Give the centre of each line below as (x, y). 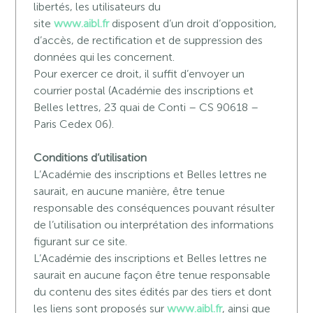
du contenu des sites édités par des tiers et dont (153, 292)
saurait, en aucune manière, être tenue (130, 191)
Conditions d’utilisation (90, 158)
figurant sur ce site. (81, 241)
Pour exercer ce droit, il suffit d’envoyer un (139, 74)
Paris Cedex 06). (74, 124)
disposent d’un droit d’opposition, (193, 23)
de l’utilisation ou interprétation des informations (154, 225)
